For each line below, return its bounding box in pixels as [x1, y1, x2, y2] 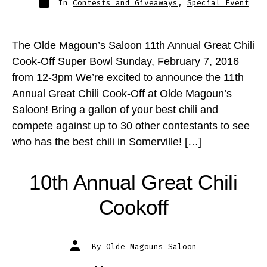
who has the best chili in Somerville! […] [11, 136, 201, 148]
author [70, 244, 98, 255]
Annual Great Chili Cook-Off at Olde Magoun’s [11, 88, 232, 100]
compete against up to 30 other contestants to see [11, 120, 250, 132]
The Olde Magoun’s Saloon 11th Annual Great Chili [11, 39, 254, 52]
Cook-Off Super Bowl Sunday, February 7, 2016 [11, 55, 239, 68]
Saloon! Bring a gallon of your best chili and [11, 104, 218, 116]
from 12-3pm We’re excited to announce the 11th [11, 72, 244, 84]
